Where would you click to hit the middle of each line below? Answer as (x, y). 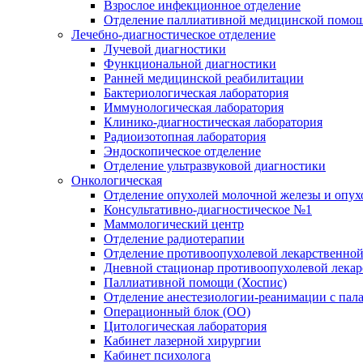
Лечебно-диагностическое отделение (173, 34)
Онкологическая (117, 180)
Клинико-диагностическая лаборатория (213, 122)
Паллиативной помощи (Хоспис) (195, 282)
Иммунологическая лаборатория (194, 107)
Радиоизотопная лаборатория (185, 136)
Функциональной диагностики (190, 63)
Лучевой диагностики (165, 49)
